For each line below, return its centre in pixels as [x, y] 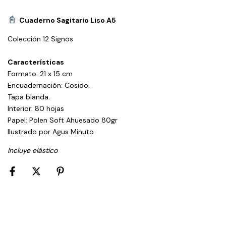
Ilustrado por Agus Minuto [51, 132]
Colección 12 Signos [40, 39]
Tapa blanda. [29, 97]
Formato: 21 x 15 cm [40, 74]
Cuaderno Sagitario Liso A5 [68, 20]
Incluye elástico [33, 150]
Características [36, 62]
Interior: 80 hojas [36, 108]
